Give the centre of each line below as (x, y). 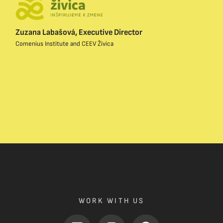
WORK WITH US (111, 201)
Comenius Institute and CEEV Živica (65, 44)
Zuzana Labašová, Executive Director (79, 33)
